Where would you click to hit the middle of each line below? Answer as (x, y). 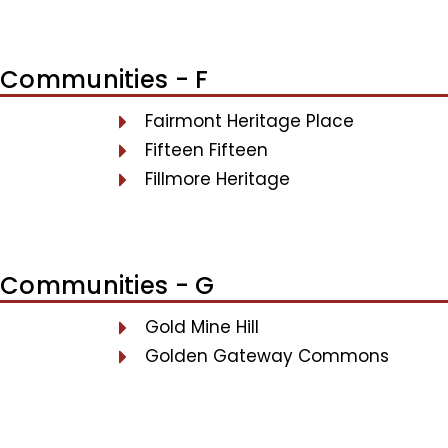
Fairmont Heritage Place (249, 121)
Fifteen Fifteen (206, 150)
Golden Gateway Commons (266, 356)
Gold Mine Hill (201, 327)
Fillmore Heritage (217, 179)
